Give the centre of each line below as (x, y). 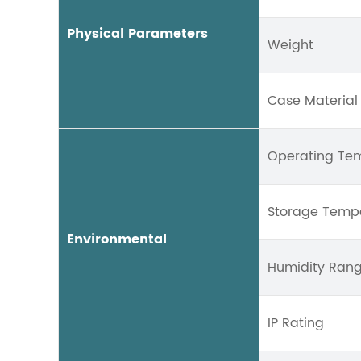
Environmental (117, 239)
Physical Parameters (137, 34)
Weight (290, 45)
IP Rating (296, 323)
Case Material (313, 101)
